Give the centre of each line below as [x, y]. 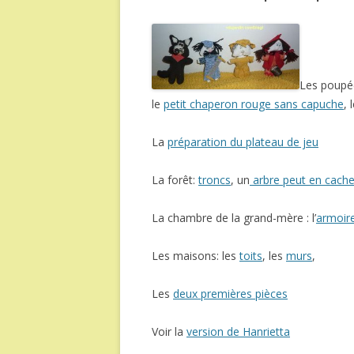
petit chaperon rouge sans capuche [254, 104]
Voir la [169, 331]
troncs [215, 179]
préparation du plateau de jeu [243, 141]
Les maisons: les [196, 255]
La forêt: [175, 179]
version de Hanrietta [238, 331]
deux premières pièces [230, 293]
